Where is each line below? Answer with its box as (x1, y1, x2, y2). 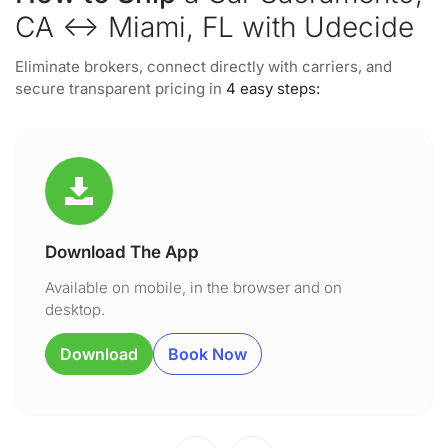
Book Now (168, 344, 247, 364)
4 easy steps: (226, 79, 320, 98)
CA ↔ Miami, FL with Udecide (15, 10, 414, 44)
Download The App (45, 242, 199, 262)
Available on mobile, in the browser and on (45, 278, 342, 297)
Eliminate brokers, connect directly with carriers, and (15, 57, 392, 76)
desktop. (45, 300, 105, 319)
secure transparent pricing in (15, 79, 226, 98)
